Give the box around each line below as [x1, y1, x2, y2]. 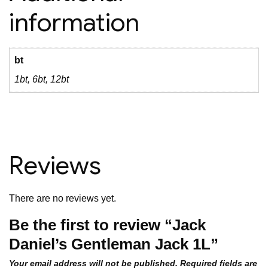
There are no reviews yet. [9, 193, 116, 204]
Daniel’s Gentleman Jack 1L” [9, 235, 218, 254]
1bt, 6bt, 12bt [14, 74, 69, 84]
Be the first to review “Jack [9, 216, 206, 234]
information [9, 6, 139, 38]
